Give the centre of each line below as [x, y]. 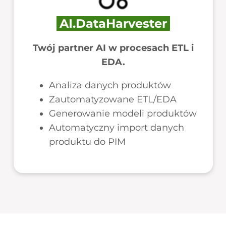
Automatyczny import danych [116, 128]
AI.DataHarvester [113, 23]
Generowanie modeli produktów [123, 114]
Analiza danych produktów [110, 85]
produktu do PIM [87, 142]
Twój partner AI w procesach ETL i [113, 48]
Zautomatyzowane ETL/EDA [112, 99]
